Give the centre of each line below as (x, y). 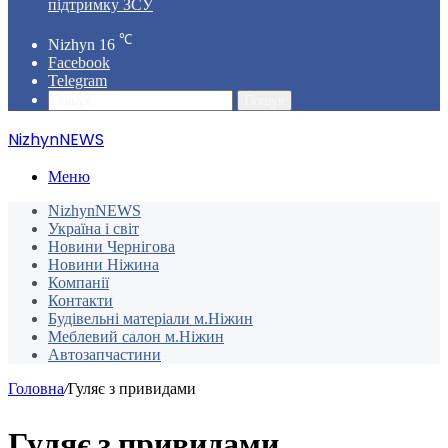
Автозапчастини (104, 355)
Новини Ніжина (103, 265)
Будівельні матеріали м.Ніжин (150, 319)
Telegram (77, 81)
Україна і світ (93, 229)
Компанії (78, 283)
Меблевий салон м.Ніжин (136, 337)
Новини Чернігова (111, 247)
